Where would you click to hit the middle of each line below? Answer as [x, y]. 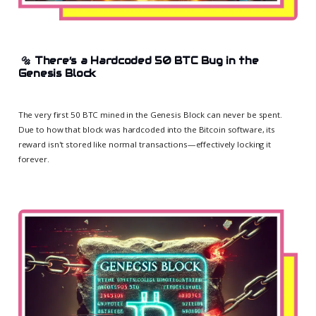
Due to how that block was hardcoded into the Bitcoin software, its [147, 129]
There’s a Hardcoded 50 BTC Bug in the [146, 60]
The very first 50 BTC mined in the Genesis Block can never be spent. [150, 114]
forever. [34, 159]
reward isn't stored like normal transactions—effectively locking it [144, 144]
